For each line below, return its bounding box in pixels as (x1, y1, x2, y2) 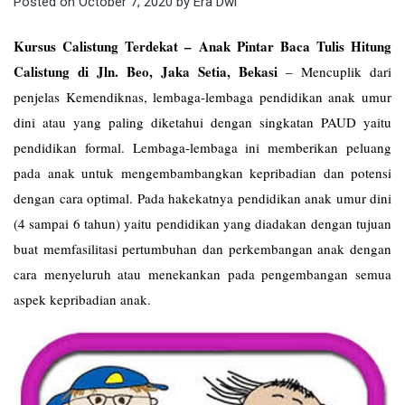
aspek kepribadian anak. (14, 290, 151, 309)
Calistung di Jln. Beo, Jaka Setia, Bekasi (14, 61, 278, 82)
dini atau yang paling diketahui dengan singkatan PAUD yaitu (14, 113, 391, 132)
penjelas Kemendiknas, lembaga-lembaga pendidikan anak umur (14, 88, 391, 107)
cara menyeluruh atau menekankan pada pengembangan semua (14, 265, 391, 284)
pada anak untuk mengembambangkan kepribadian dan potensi (14, 164, 391, 183)
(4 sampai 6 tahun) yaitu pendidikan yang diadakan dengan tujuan (14, 214, 391, 233)
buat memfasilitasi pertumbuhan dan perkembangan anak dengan (14, 240, 391, 259)
